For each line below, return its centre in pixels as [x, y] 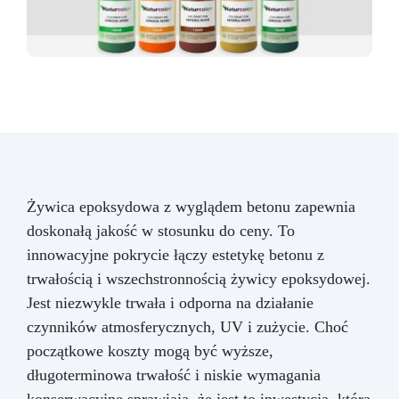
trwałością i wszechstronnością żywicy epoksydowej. [199, 278]
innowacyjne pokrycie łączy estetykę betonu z [175, 254]
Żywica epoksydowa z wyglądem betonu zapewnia [191, 206]
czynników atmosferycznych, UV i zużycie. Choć [187, 326]
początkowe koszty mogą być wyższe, [150, 350]
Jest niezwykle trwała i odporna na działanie [170, 302]
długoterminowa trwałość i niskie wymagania [174, 375]
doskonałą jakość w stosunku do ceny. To [161, 230]
